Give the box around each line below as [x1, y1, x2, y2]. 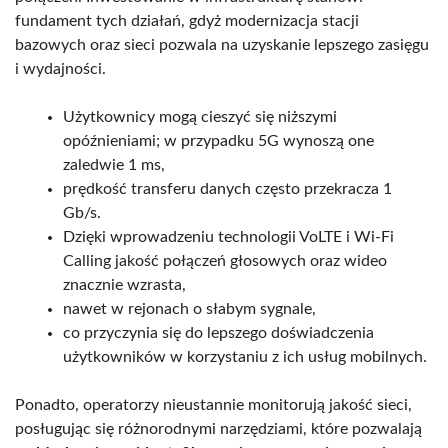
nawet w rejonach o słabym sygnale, [63, 300, 316, 317]
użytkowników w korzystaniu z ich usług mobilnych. [63, 348, 427, 365]
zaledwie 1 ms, [63, 156, 165, 173]
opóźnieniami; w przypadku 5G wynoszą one [63, 132, 374, 149]
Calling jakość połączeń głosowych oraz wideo [63, 252, 387, 269]
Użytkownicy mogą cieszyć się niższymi [63, 108, 337, 125]
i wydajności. [15, 60, 106, 77]
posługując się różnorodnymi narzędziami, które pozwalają [15, 420, 422, 437]
